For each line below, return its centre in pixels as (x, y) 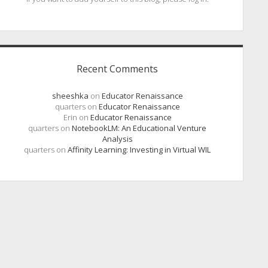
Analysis (117, 138)
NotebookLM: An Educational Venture (139, 128)
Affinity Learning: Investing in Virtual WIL (139, 149)
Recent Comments (117, 68)
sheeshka (70, 95)
